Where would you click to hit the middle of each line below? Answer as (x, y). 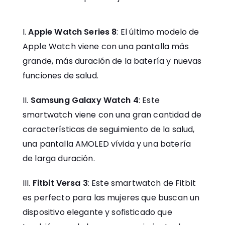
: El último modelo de (158, 32)
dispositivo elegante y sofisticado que (97, 212)
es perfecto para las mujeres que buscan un (111, 198)
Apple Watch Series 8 (73, 32)
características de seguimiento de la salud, (109, 129)
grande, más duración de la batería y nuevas (112, 61)
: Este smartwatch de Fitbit (142, 183)
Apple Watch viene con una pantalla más (106, 46)
